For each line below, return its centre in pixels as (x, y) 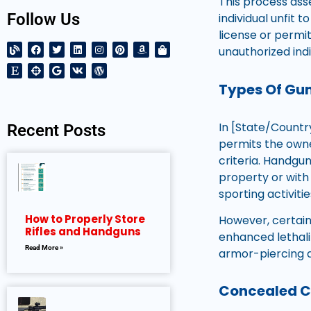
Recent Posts (56, 130)
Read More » (44, 247)
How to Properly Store (85, 219)
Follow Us (43, 20)
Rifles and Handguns (83, 231)
